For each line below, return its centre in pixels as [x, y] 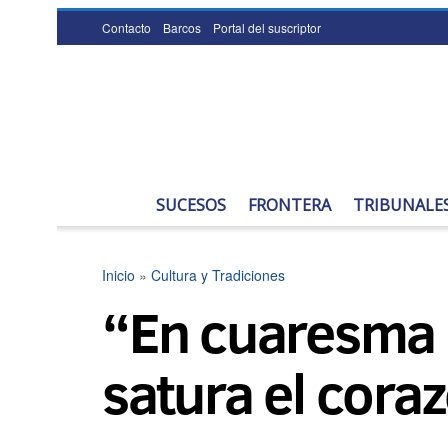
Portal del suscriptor [267, 27]
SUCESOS [191, 205]
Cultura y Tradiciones [218, 275]
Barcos [182, 27]
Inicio [118, 275]
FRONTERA [289, 205]
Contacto [126, 27]
